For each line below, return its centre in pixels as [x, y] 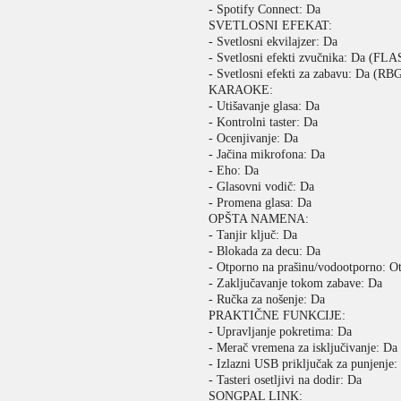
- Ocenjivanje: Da [254, 138]
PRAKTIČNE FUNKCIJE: [277, 316]
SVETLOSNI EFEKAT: [271, 26]
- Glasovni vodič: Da [262, 187]
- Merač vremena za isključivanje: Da [303, 348]
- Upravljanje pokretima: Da [281, 332]
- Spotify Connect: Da [265, 9]
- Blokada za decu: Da [265, 251]
